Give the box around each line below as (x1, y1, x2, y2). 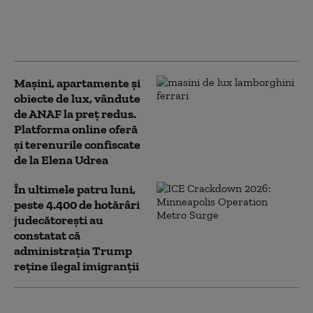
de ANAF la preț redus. (14, 106, 136, 122)
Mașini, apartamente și (14, 75, 140, 91)
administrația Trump (14, 243, 132, 259)
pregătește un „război (14, 1, 133, 17)
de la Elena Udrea (14, 152, 108, 168)
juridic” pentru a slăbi (14, 17, 133, 32)
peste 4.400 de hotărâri (14, 197, 140, 212)
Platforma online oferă (14, 122, 138, 137)
